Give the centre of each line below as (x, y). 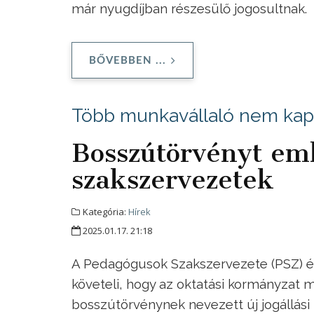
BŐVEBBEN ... (128, 60)
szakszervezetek (173, 179)
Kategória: (104, 211)
